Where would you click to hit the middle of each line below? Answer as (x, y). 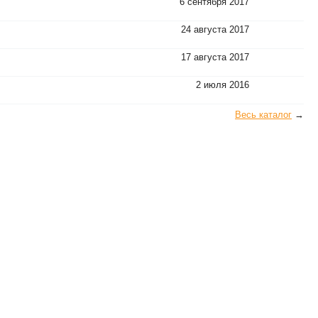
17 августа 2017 (215, 57)
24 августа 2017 (215, 29)
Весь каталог (263, 115)
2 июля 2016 (223, 85)
